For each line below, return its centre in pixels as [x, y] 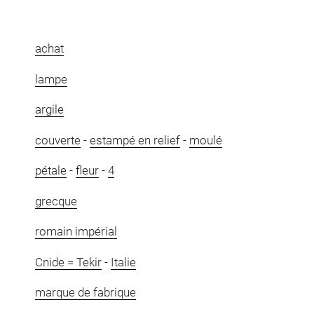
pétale [50, 171]
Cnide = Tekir [68, 262]
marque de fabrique [85, 293]
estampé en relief [135, 140]
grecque [56, 201]
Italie [123, 262]
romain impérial [76, 232]
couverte [57, 140]
